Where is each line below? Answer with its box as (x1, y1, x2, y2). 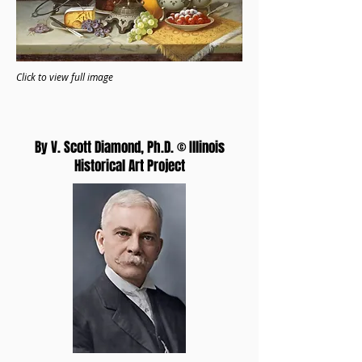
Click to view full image (16, 70, 113, 83)
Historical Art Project (74, 156, 185, 176)
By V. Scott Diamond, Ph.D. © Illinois (34, 137, 225, 158)
